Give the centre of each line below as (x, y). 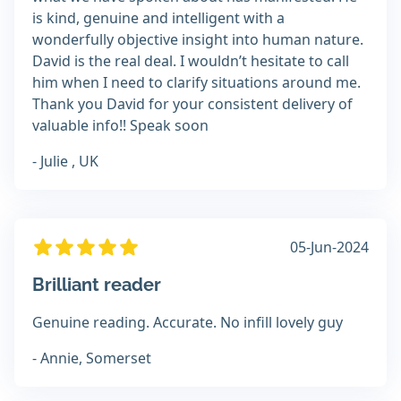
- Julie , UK (65, 162)
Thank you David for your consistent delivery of (192, 104)
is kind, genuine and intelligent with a (158, 18)
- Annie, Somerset (92, 358)
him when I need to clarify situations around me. (196, 83)
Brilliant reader (97, 285)
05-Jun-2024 (329, 247)
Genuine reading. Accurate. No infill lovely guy (188, 323)
